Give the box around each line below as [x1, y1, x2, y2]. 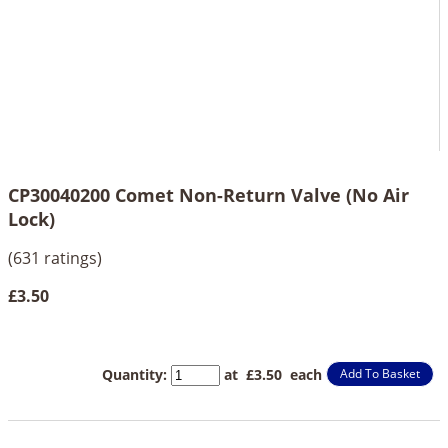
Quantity [102, 364, 163, 384]
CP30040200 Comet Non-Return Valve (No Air [8, 183, 409, 208]
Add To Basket [340, 365, 420, 383]
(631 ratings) [8, 247, 102, 270]
